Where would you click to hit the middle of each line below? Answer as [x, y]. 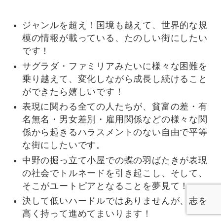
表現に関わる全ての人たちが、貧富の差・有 [115, 107]
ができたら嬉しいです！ [73, 92]
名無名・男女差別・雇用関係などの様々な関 [115, 120]
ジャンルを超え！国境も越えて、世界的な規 [115, 25]
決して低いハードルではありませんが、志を [115, 201]
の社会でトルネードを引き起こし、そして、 [115, 173]
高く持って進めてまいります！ [87, 214]
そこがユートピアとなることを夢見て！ [106, 186]
